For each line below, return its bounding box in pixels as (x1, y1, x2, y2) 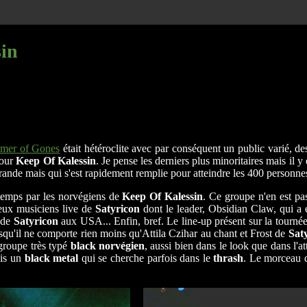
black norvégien (70, 240, 145, 252)
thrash (213, 252, 244, 265)
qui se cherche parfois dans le (78, 252, 214, 265)
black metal (24, 252, 79, 265)
